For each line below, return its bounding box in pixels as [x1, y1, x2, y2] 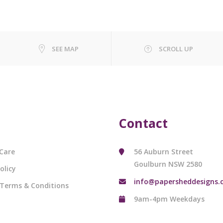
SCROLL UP [159, 44, 193, 53]
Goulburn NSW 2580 [134, 159, 202, 169]
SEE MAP [52, 44, 79, 53]
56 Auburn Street [134, 146, 193, 156]
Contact [119, 114, 168, 131]
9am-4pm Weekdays [134, 194, 205, 204]
